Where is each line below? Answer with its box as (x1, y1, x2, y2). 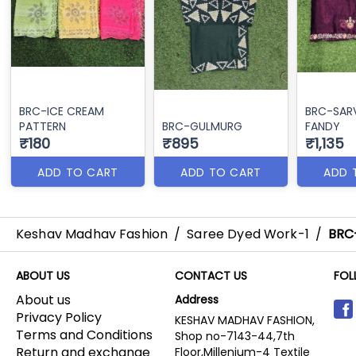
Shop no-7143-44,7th (175, 327, 295, 344)
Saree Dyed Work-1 (187, 224, 309, 243)
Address (175, 291, 219, 308)
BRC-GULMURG (162, 118, 242, 134)
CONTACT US (175, 267, 247, 284)
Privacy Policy (16, 308, 102, 327)
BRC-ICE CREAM (19, 103, 107, 119)
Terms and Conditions (16, 325, 153, 344)
